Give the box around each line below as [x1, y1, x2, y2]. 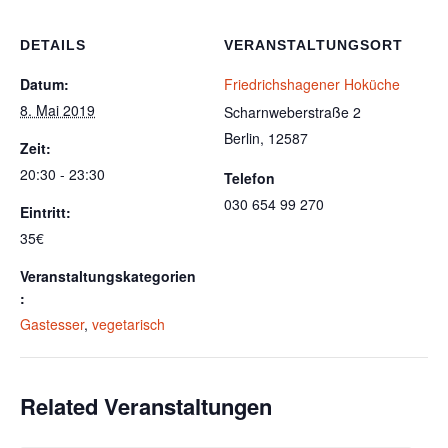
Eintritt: [20, 202, 71, 223]
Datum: [20, 74, 69, 95]
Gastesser [20, 314, 84, 335]
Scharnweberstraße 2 [224, 102, 361, 123]
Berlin [224, 128, 260, 149]
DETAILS [20, 37, 86, 54]
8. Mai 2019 [20, 100, 95, 121]
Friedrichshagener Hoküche [224, 74, 400, 95]
